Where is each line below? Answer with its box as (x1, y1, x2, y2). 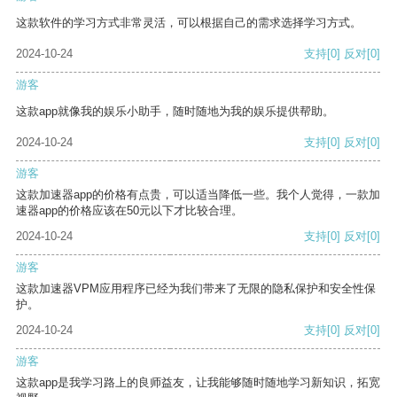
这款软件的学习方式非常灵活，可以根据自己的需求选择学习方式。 (16, 16, 362, 30)
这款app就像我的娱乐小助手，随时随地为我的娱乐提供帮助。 (16, 105, 334, 119)
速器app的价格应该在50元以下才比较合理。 (16, 204, 243, 218)
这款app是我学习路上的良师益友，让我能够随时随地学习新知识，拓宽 (16, 376, 380, 390)
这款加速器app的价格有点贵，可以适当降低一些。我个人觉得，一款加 (16, 188, 380, 202)
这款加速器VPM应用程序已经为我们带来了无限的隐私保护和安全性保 (16, 282, 376, 296)
